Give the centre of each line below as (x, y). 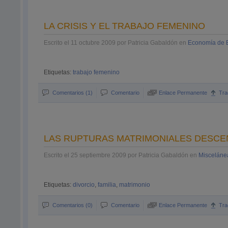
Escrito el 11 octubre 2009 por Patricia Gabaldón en (116, 43)
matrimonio (135, 185)
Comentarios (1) (73, 93)
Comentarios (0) (73, 205)
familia (107, 185)
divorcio (84, 185)
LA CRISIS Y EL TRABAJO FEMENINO (125, 26)
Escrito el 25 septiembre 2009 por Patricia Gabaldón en (121, 155)
